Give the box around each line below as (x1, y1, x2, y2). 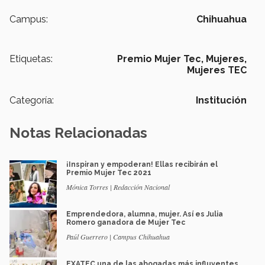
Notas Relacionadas (9, 124, 147, 142)
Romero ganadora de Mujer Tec (66, 218, 185, 227)
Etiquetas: (9, 53, 53, 65)
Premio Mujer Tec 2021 (66, 169, 151, 177)
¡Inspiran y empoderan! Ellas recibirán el (66, 160, 218, 169)
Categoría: (9, 95, 54, 106)
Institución (196, 95, 247, 106)
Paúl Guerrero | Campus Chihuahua (66, 232, 170, 242)
